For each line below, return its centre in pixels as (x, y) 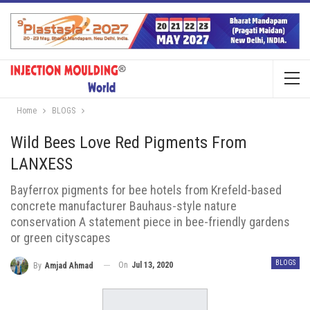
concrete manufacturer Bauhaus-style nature (124, 206)
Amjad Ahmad (69, 265)
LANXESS (42, 164)
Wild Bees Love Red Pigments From (129, 142)
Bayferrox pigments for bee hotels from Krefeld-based (146, 190)
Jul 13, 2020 (152, 265)
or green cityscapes (61, 237)
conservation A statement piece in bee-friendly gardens (150, 221)
